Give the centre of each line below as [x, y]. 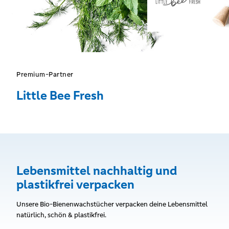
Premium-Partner [45, 74]
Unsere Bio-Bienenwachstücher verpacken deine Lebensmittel [112, 204]
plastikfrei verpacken [75, 185]
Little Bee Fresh [60, 96]
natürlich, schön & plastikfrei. [61, 215]
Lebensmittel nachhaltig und [97, 171]
